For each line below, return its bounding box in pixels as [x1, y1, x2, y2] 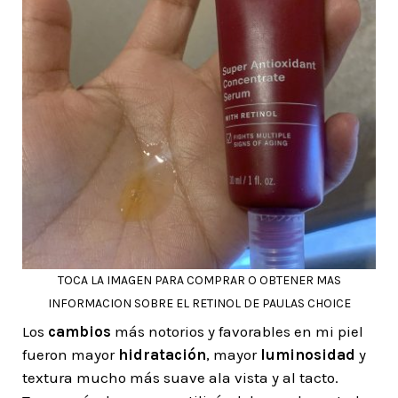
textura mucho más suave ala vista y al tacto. [22, 369, 338, 386]
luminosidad [260, 346, 355, 363]
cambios [48, 322, 111, 340]
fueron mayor [22, 346, 118, 363]
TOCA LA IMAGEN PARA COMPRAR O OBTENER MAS [57, 273, 341, 288]
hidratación [118, 346, 206, 363]
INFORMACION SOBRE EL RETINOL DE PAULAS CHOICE [47, 296, 351, 311]
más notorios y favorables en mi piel [111, 322, 363, 340]
